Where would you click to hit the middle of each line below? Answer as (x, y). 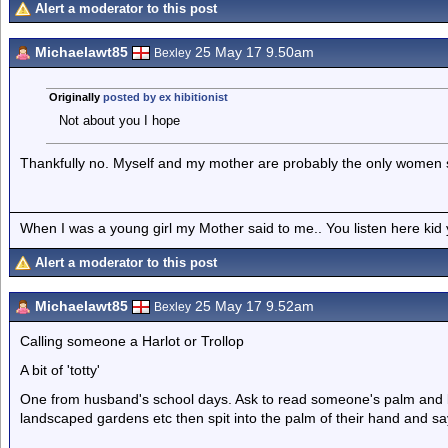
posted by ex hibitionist (165, 97)
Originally (75, 97)
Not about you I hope (119, 120)
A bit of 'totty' (60, 370)
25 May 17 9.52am (252, 306)
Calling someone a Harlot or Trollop (132, 341)
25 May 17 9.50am (252, 52)
